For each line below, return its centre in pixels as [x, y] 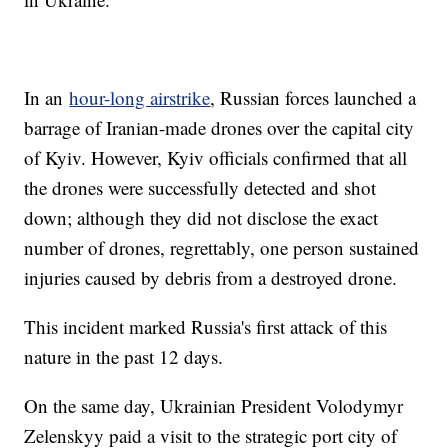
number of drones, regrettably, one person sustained [222, 248]
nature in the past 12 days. [124, 357]
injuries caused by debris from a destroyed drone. [211, 278]
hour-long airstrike [140, 98]
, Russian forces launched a [313, 98]
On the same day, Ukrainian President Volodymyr [214, 406]
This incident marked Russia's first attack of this [206, 327]
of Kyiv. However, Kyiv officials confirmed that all [216, 158]
